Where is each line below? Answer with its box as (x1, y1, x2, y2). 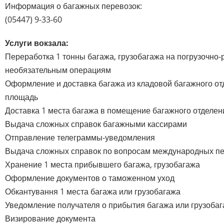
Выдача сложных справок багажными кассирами (5, 118, 187, 129)
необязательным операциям (5, 64, 111, 75)
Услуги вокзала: (5, 37, 68, 48)
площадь (5, 91, 38, 102)
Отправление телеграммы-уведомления (5, 131, 155, 143)
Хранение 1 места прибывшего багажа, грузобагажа (5, 158, 200, 170)
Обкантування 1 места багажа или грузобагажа (5, 185, 180, 197)
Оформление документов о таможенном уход (5, 172, 174, 183)
